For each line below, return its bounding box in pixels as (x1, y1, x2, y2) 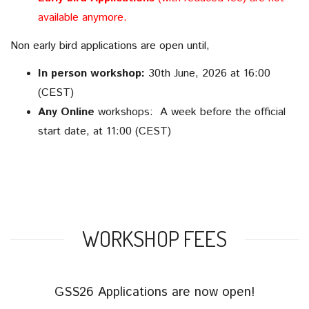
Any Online (38, 104, 94, 121)
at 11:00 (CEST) (90, 123, 171, 140)
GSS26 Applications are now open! (54, 283, 255, 302)
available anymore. (38, 10, 127, 26)
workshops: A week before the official (94, 104, 286, 121)
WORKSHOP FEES (82, 224, 227, 253)
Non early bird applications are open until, (10, 37, 210, 54)
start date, (38, 123, 90, 140)
